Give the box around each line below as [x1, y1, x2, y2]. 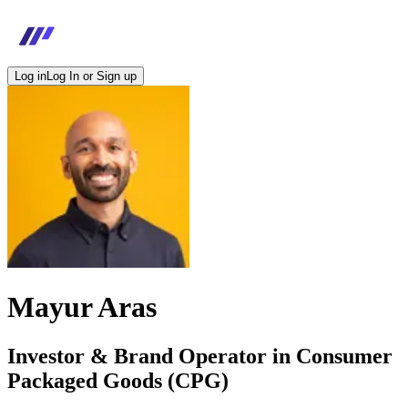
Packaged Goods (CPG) [7, 368, 229, 393]
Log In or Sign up [46, 69, 137, 83]
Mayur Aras [7, 291, 157, 324]
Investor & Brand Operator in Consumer [7, 343, 393, 368]
